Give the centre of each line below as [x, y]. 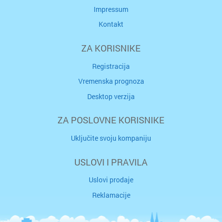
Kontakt [111, 24]
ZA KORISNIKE [111, 49]
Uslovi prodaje [111, 180]
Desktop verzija [111, 96]
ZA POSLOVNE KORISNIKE [111, 120]
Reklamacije [111, 195]
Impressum [111, 9]
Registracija [111, 66]
